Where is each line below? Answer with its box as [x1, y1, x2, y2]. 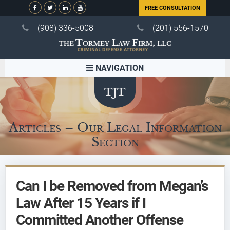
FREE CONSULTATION [145, 5, 200, 12]
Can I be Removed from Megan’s [16, 177, 208, 195]
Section [91, 134, 139, 149]
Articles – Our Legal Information [8, 120, 222, 135]
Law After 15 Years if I [16, 194, 146, 212]
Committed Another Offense [16, 211, 183, 228]
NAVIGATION [93, 63, 144, 73]
